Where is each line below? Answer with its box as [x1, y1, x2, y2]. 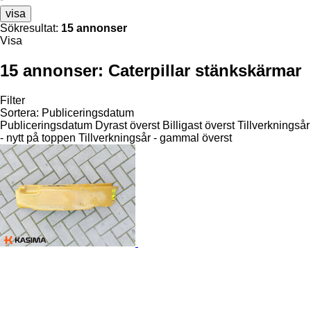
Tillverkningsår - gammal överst [78, 131, 232, 144]
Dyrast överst [95, 119, 160, 131]
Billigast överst [162, 119, 235, 131]
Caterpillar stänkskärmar [108, 60, 301, 80]
